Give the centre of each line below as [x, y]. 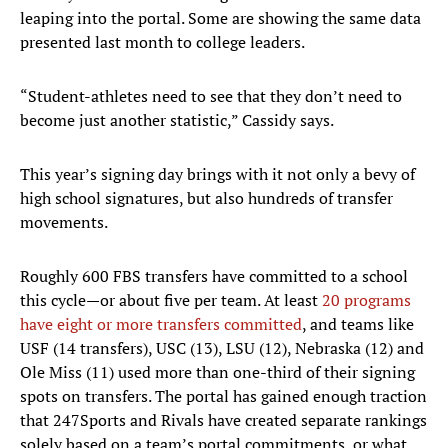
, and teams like [358, 324]
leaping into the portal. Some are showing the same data [220, 18]
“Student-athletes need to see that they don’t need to [211, 96]
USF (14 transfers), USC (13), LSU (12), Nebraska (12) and [222, 348]
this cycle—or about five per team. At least [171, 300]
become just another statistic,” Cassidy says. [177, 120]
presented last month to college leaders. [162, 42]
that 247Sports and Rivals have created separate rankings [223, 420]
